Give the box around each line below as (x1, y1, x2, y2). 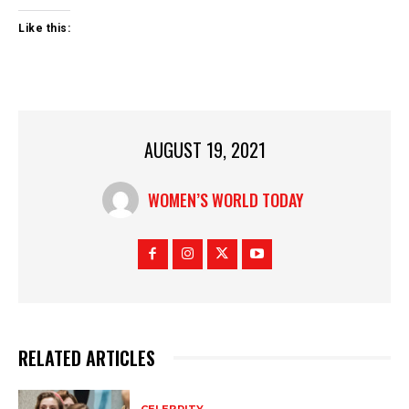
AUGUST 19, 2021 (143, 136, 266, 164)
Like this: (18, 21, 70, 35)
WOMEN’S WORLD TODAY (148, 188, 304, 213)
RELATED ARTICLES (18, 344, 155, 372)
